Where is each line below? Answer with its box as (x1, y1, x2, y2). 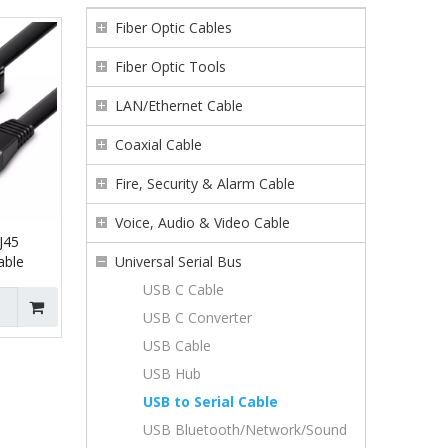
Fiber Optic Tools (115, 57, 226, 76)
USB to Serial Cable (143, 392, 278, 411)
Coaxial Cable (115, 135, 202, 154)
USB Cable (143, 336, 211, 355)
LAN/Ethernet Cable (115, 96, 243, 115)
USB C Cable (143, 280, 224, 299)
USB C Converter (143, 308, 252, 327)
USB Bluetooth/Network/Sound (143, 420, 347, 439)
